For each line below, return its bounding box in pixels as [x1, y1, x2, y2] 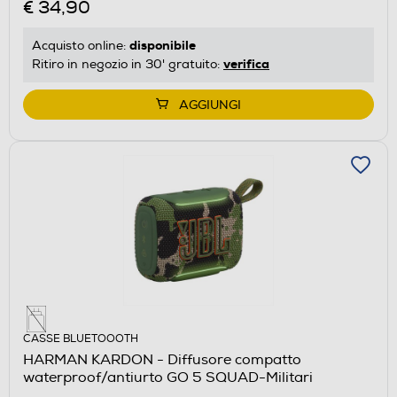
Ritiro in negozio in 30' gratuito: [32, 57, 223, 73]
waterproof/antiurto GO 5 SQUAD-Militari [23, 369, 313, 387]
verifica [223, 56, 269, 73]
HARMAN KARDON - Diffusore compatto [23, 351, 301, 370]
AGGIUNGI [179, 97, 241, 113]
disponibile [129, 37, 196, 54]
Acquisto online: [32, 38, 129, 54]
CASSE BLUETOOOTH [23, 332, 138, 346]
